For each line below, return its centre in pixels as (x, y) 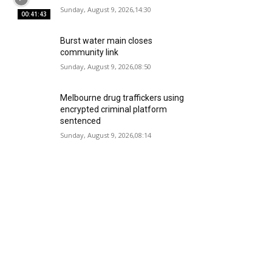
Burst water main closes (107, 41)
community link (90, 53)
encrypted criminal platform (114, 110)
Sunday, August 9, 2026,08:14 (106, 135)
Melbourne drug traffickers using (122, 98)
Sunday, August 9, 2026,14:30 (106, 9)
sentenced (81, 121)
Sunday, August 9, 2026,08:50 (106, 67)
